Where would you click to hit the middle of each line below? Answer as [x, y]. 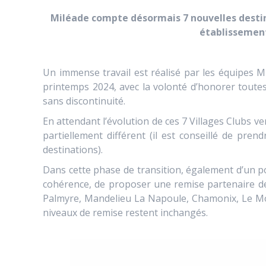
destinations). [73, 149]
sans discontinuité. [84, 101]
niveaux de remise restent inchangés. [125, 212]
